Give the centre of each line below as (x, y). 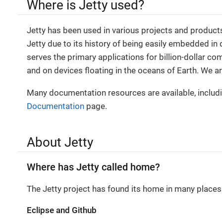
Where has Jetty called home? (93, 167)
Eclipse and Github (62, 210)
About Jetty (60, 142)
